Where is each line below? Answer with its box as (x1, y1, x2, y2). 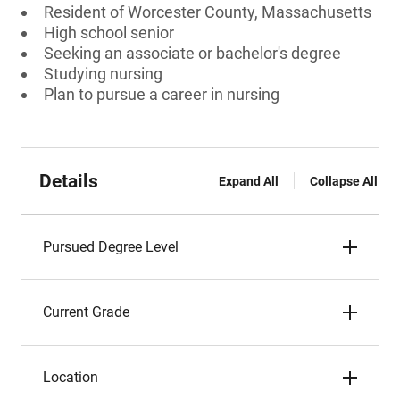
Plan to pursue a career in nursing (44, 85, 279, 104)
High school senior (44, 23, 174, 42)
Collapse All (310, 174, 378, 188)
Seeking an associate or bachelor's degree (44, 44, 341, 62)
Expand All (219, 174, 279, 188)
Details (39, 171, 98, 192)
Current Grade (43, 304, 129, 321)
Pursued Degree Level (43, 238, 179, 255)
